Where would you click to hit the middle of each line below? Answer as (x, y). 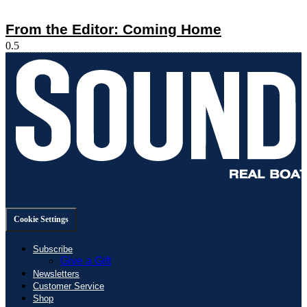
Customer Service (69, 286)
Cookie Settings (41, 219)
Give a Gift (86, 260)
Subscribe (53, 249)
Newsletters (56, 273)
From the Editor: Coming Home (113, 29)
